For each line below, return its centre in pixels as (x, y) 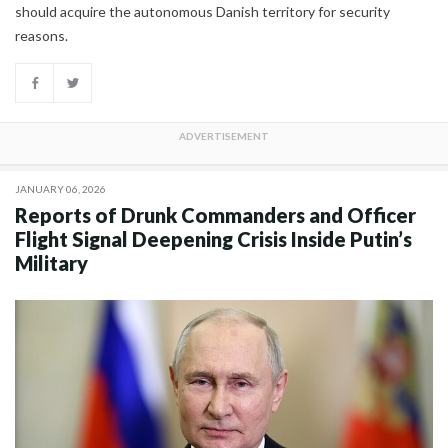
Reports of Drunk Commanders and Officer (215, 214)
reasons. (41, 35)
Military (51, 262)
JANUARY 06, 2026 (60, 188)
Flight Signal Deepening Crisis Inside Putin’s (213, 238)
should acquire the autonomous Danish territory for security (202, 11)
